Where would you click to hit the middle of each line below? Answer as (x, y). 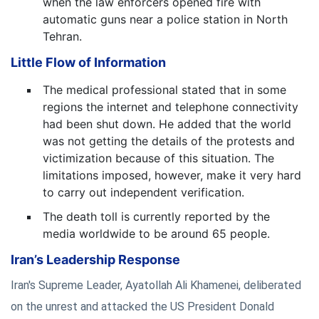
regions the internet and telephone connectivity (171, 106)
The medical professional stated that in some (164, 89)
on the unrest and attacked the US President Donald (142, 306)
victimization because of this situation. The (158, 158)
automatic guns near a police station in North (165, 19)
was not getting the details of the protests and (169, 141)
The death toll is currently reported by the (156, 216)
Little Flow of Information (88, 62)
